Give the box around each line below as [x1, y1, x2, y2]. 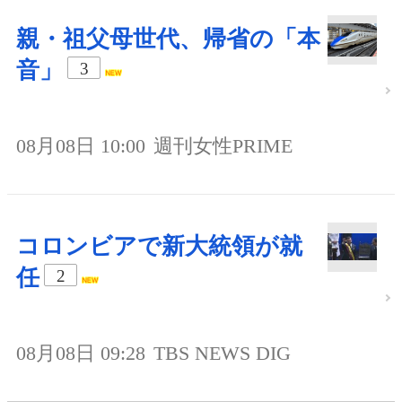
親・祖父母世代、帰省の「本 [16, 26, 320, 53]
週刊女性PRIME [153, 135, 293, 158]
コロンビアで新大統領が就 [16, 233, 302, 260]
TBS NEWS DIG [153, 342, 291, 365]
